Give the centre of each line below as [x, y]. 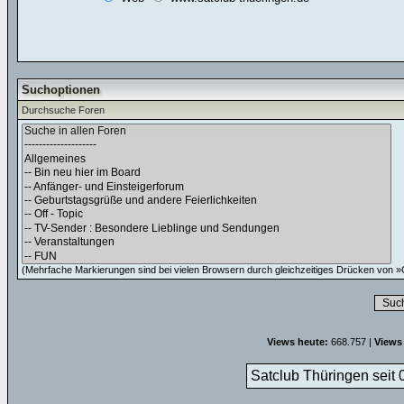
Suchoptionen [61, 90]
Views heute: [298, 342]
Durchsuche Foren [63, 110]
